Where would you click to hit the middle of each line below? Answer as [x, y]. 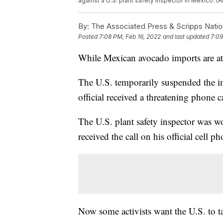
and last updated [186, 37]
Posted [89, 37]
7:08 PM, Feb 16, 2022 [130, 37]
